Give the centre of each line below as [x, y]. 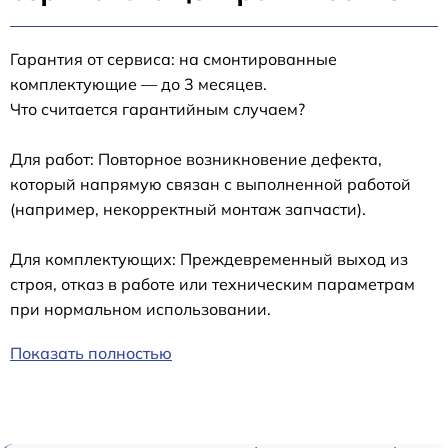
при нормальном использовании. [140, 308]
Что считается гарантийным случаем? [157, 108]
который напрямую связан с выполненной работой [210, 183]
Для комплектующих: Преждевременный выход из [209, 258]
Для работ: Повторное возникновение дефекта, [196, 158]
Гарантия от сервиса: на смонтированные [173, 58]
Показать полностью [91, 352]
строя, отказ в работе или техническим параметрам [212, 283]
